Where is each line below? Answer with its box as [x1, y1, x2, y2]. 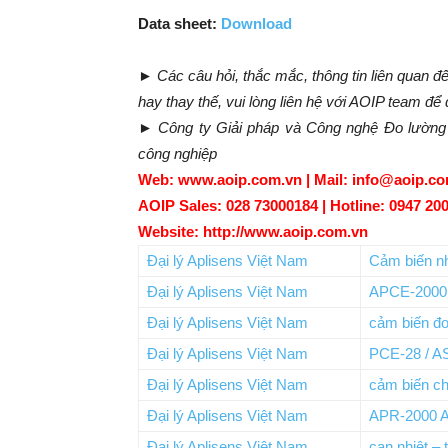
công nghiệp [138, 145, 217, 162]
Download [221, 15, 292, 32]
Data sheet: [138, 15, 221, 32]
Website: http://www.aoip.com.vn [138, 223, 368, 240]
